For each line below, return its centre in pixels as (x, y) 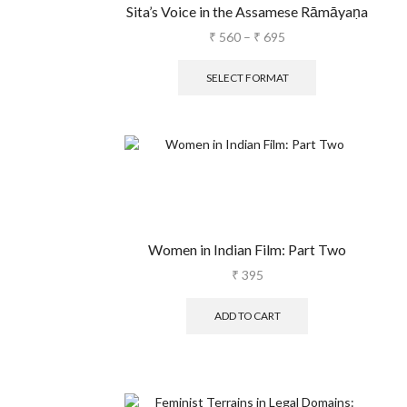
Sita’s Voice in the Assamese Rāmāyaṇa (247, 11)
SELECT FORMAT (247, 77)
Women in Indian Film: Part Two (247, 250)
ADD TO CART (247, 316)
